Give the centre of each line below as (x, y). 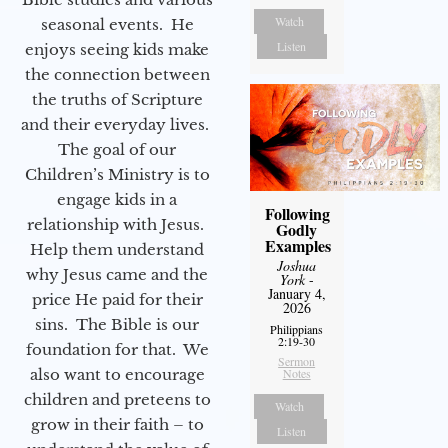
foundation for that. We (117, 349)
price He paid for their (117, 299)
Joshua (297, 266)
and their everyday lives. (117, 124)
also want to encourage (117, 374)
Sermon (297, 361)
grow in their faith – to (117, 424)
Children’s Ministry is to (117, 174)
